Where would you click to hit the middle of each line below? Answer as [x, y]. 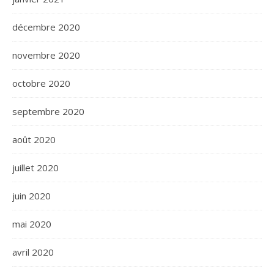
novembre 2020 [46, 55]
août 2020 [34, 140]
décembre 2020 [46, 27]
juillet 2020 [35, 168]
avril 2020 [33, 252]
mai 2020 [32, 224]
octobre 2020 [41, 83]
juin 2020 [31, 196]
